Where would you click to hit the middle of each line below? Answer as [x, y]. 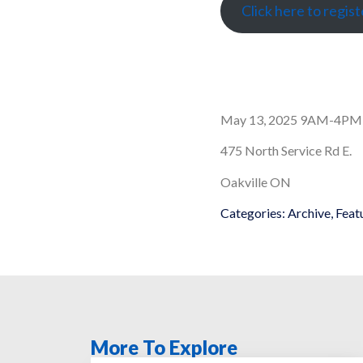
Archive [309, 213]
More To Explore [164, 347]
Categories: [253, 213]
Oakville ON [256, 181]
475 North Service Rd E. [286, 151]
